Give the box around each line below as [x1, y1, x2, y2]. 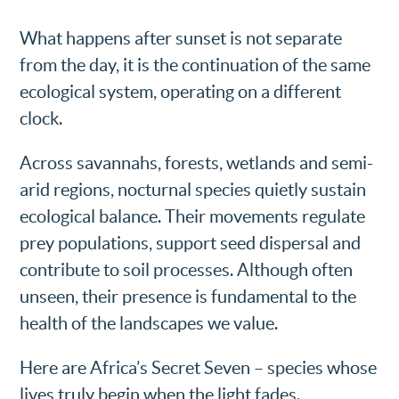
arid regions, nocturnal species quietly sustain [20, 179, 367, 199]
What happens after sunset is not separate [20, 28, 343, 48]
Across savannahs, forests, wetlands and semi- [20, 152, 374, 173]
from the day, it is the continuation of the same [20, 54, 371, 75]
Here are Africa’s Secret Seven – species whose [20, 357, 378, 378]
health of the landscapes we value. [20, 313, 279, 333]
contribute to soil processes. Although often [20, 259, 354, 280]
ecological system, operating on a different [20, 81, 342, 102]
